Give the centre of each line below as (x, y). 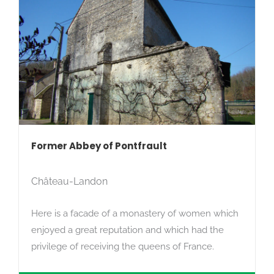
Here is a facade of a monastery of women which (135, 213)
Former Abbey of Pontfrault (99, 146)
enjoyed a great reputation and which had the (128, 230)
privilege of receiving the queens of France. (123, 246)
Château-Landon (69, 181)
